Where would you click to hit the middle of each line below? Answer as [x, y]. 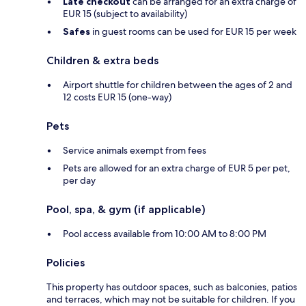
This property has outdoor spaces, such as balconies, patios [172, 287]
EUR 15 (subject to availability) [125, 14]
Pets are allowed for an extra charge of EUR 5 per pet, [177, 168]
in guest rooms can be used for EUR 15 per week [193, 32]
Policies [66, 263]
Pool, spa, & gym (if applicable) [126, 210]
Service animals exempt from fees [135, 151]
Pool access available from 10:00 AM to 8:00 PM [165, 234]
